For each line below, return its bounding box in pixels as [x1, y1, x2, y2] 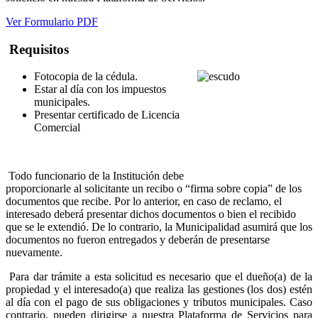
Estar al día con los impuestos [34, 83, 166, 96]
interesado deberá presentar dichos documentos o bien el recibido [6, 208, 296, 221]
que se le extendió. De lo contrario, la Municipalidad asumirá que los [6, 221, 312, 234]
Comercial [34, 121, 80, 134]
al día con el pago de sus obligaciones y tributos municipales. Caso [6, 296, 312, 309]
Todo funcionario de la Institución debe [6, 170, 184, 182]
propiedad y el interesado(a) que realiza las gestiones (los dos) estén [6, 283, 312, 296]
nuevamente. [6, 246, 62, 259]
